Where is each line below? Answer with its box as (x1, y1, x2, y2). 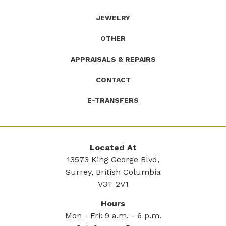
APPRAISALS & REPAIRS (70, 55, 156, 64)
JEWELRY (96, 14, 130, 22)
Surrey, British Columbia (65, 167, 161, 177)
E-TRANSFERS (87, 96, 139, 105)
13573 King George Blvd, (67, 155, 159, 165)
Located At (89, 143, 137, 153)
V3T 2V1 (97, 179, 129, 189)
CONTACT (95, 76, 131, 84)
